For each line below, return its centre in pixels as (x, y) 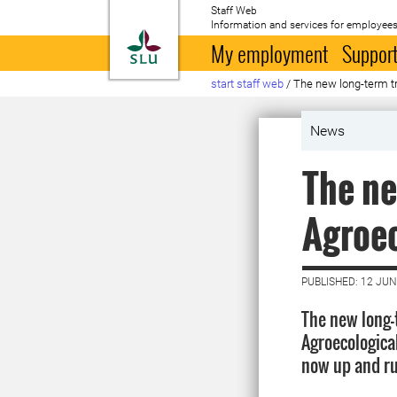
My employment (270, 53)
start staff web (248, 84)
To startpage (206, 39)
